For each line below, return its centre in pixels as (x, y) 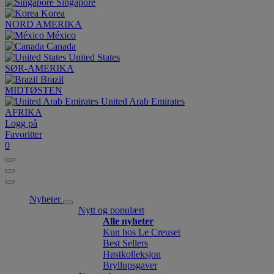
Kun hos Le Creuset (142, 232)
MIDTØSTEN (34, 90)
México (61, 35)
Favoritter (24, 134)
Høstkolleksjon (132, 254)
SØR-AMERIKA (39, 68)
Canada (61, 46)
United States (94, 57)
